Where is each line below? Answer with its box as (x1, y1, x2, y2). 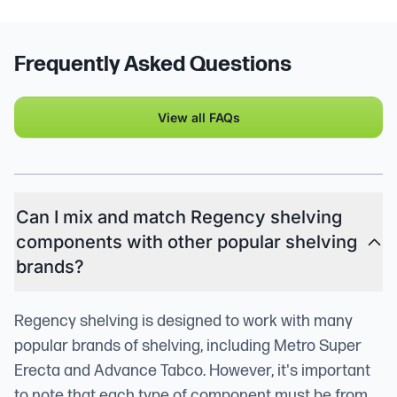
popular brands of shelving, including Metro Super (14, 337, 362, 356)
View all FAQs (157, 110, 240, 126)
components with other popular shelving (16, 231, 357, 253)
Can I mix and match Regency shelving (16, 206, 342, 229)
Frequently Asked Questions (14, 51, 292, 78)
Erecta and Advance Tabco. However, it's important (14, 362, 370, 381)
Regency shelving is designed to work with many (14, 312, 353, 331)
